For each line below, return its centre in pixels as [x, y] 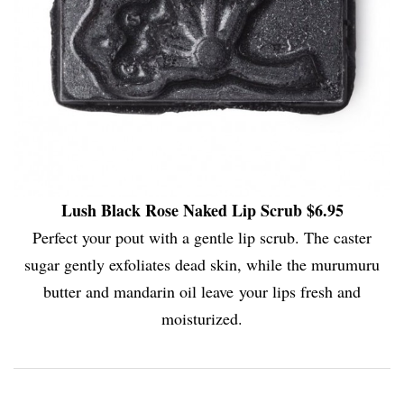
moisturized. [202, 318]
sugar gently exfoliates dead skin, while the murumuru [202, 264]
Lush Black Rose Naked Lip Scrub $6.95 [202, 210]
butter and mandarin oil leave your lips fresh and [202, 291]
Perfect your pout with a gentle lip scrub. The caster [202, 237]
